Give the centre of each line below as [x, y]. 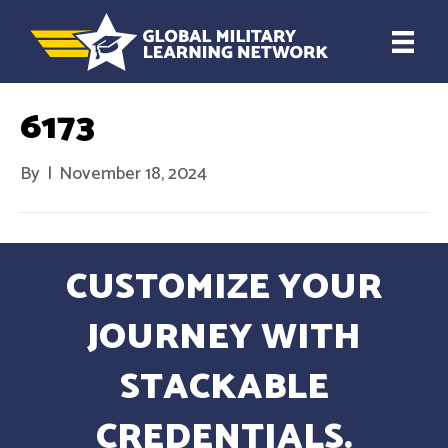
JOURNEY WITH [224, 338]
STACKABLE [224, 388]
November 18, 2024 [133, 174]
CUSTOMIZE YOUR [224, 288]
